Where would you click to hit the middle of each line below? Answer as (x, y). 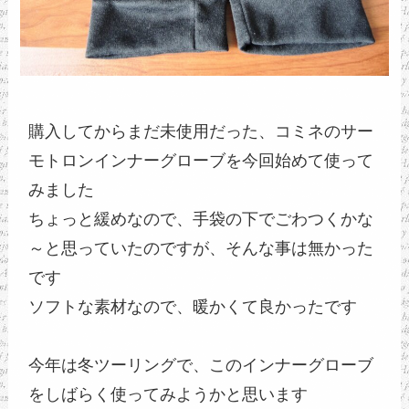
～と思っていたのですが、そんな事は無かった (201, 248)
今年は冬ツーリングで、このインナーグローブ (201, 365)
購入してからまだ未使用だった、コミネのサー (201, 131)
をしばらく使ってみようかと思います (168, 394)
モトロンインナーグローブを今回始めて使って (201, 160)
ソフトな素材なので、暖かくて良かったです (193, 306)
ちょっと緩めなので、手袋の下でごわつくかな (201, 219)
